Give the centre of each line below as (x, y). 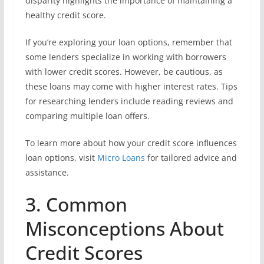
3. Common (76, 204)
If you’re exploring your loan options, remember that (128, 42)
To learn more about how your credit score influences (131, 143)
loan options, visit (61, 158)
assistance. (47, 172)
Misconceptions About (124, 228)
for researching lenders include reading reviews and (129, 101)
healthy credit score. (65, 15)
